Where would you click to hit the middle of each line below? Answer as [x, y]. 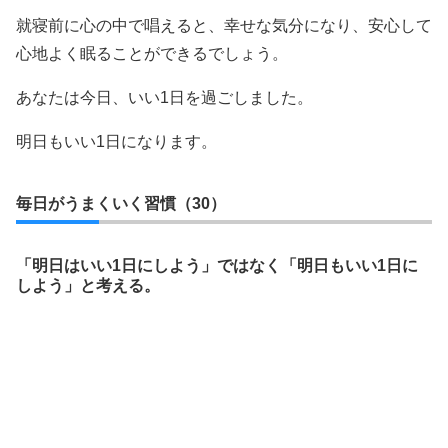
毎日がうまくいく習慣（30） [121, 203]
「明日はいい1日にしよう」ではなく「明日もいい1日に [217, 265]
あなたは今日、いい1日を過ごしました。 [164, 97]
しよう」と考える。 [88, 285]
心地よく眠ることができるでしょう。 [152, 53]
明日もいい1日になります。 [116, 141]
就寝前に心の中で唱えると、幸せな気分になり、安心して [224, 25]
